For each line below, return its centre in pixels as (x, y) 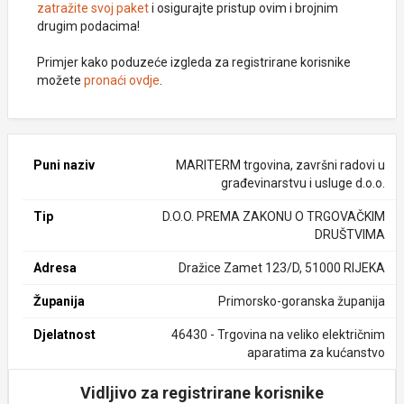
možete (60, 80)
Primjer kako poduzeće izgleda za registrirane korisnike (194, 62)
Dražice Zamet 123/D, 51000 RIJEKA (281, 268)
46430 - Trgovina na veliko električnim (278, 335)
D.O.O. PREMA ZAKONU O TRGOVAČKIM (273, 216)
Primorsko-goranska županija (301, 301)
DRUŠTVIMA (349, 234)
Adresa (55, 268)
